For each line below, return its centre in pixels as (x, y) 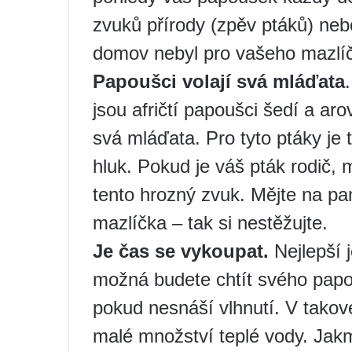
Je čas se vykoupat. (181, 251)
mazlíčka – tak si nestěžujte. (210, 222)
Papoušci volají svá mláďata (219, 81)
